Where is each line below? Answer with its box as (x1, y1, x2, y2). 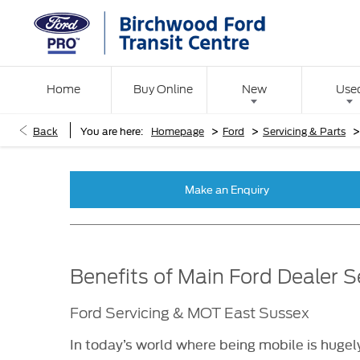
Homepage (151, 123, 204, 137)
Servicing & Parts (263, 123, 346, 137)
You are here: (80, 123, 143, 137)
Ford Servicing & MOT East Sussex (70, 304, 309, 321)
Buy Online (133, 83, 194, 96)
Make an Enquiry (184, 181, 269, 198)
